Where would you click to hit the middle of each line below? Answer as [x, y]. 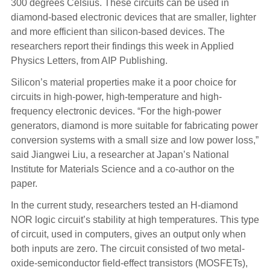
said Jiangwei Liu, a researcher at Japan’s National [120, 154]
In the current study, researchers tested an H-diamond [124, 205]
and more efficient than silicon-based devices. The [118, 31]
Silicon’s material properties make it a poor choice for [123, 82]
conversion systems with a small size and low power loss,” [134, 140]
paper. [25, 183]
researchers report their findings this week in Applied [122, 46]
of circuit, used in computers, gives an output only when [128, 234]
